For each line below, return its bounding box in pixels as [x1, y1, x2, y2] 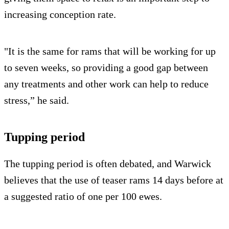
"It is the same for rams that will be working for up [4, 45, 216, 57]
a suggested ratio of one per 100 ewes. [4, 191, 162, 202]
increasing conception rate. [4, 9, 116, 20]
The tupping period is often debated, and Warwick [4, 158, 211, 170]
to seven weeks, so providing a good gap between [4, 62, 208, 74]
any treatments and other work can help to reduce [4, 78, 209, 90]
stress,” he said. [4, 95, 69, 106]
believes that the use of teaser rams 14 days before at [4, 174, 223, 186]
